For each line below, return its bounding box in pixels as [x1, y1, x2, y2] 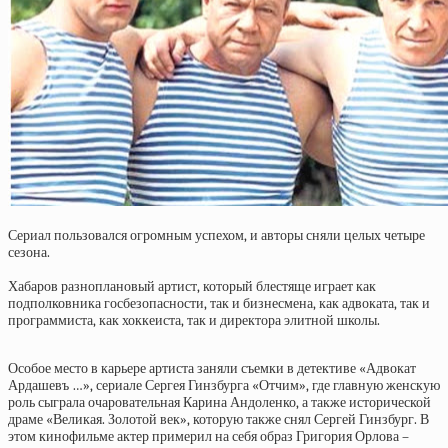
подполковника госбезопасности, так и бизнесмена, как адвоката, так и [8, 295, 430, 312]
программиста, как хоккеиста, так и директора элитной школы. [8, 312, 380, 329]
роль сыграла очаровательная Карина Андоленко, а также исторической [8, 394, 431, 411]
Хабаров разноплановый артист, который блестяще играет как [8, 278, 376, 295]
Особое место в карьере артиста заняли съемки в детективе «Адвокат [8, 360, 416, 377]
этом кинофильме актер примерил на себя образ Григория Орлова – [8, 428, 409, 445]
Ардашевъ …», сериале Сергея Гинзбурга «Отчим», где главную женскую [8, 377, 440, 394]
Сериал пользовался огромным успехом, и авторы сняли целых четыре [8, 227, 425, 244]
